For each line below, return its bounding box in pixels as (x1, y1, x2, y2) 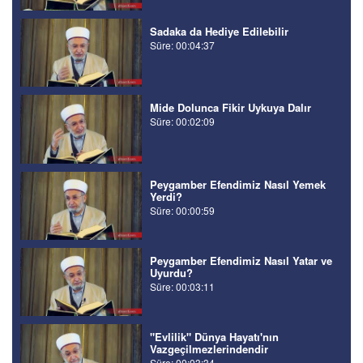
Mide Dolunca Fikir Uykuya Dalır (150, 100, 311, 116)
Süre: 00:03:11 (150, 279, 215, 293)
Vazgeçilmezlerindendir (150, 341, 268, 357)
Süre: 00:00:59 (150, 203, 215, 217)
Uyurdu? (150, 264, 193, 280)
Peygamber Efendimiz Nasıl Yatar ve (150, 252, 332, 268)
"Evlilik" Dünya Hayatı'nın (150, 329, 279, 345)
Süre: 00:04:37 (150, 37, 215, 52)
